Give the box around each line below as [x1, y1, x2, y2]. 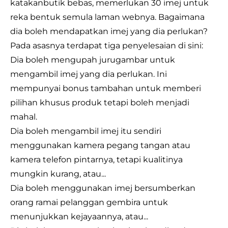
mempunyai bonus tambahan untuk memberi [10, 83, 201, 93]
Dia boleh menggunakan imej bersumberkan [10, 183, 195, 193]
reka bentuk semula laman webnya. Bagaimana [10, 12, 205, 22]
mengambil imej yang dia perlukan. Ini [10, 69, 167, 79]
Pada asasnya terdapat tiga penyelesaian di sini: [10, 41, 203, 50]
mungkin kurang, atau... [10, 169, 106, 179]
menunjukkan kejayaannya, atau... [10, 212, 148, 221]
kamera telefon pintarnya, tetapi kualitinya [10, 155, 183, 164]
